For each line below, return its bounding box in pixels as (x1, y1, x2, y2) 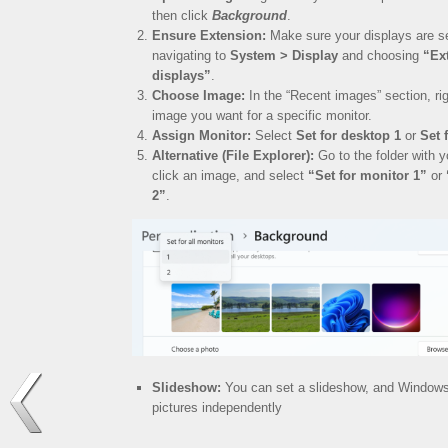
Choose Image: (151, 88, 245, 104)
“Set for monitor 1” (307, 168, 427, 184)
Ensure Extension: (151, 28, 266, 44)
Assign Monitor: (151, 128, 251, 144)
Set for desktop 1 (295, 128, 401, 144)
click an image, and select (151, 168, 308, 184)
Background (211, 8, 287, 24)
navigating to (151, 48, 230, 64)
